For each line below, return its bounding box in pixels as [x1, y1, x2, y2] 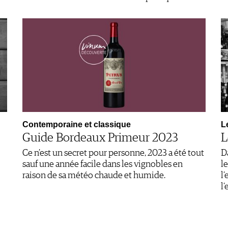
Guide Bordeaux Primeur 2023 [22, 131, 178, 144]
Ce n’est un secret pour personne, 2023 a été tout [22, 148, 204, 158]
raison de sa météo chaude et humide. [22, 170, 165, 180]
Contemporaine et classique [22, 120, 131, 129]
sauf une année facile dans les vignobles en [22, 159, 183, 169]
